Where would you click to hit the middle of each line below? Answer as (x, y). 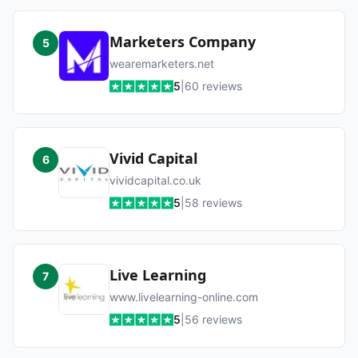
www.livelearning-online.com (184, 297)
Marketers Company (183, 42)
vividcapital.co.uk (155, 180)
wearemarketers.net (162, 64)
